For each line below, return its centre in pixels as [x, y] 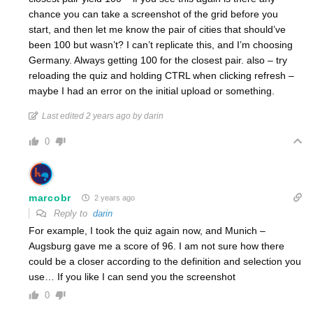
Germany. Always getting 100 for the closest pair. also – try [158, 60]
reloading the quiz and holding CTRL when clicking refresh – [161, 76]
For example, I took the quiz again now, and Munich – [147, 231]
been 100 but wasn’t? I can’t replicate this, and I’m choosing [161, 45]
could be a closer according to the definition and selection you [165, 262]
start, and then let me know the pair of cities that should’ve [157, 30]
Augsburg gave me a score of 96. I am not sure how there [156, 246]
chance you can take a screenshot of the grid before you [153, 14]
